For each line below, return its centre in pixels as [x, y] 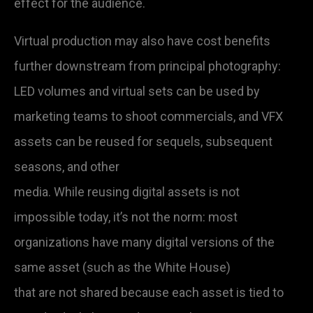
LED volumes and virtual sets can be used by [137, 91]
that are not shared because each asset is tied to [149, 292]
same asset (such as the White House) [122, 267]
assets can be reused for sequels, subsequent [143, 141]
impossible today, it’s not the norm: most [126, 217]
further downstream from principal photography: [147, 66]
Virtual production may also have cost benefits [142, 41]
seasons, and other [67, 166]
